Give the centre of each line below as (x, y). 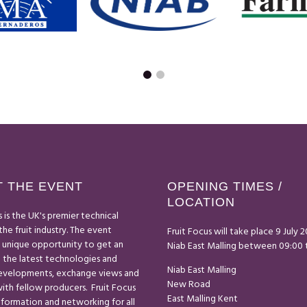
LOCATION (201, 202)
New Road (189, 284)
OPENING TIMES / (225, 186)
